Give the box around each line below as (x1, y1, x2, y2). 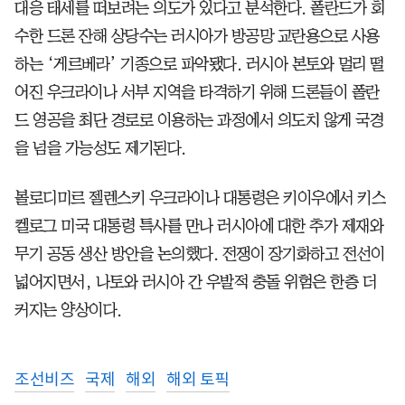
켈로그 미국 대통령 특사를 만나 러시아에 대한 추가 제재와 (14, 217, 383, 234)
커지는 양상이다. (14, 301, 122, 318)
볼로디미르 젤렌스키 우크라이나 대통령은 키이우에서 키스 (14, 189, 385, 206)
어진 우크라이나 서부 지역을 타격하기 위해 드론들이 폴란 (14, 83, 380, 100)
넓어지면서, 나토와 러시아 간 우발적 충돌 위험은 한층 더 (14, 273, 376, 290)
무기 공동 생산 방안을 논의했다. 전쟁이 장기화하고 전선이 (14, 245, 384, 262)
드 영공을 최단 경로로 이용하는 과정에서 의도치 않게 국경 (14, 111, 383, 128)
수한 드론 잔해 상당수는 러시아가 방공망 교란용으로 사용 (14, 27, 380, 44)
